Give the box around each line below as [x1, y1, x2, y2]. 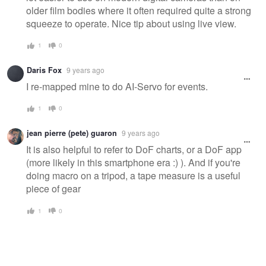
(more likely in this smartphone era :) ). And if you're [26, 156, 240, 170]
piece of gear [26, 182, 81, 196]
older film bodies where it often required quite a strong [26, 4, 251, 18]
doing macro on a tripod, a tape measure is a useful [26, 169, 240, 183]
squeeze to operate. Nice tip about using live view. [26, 17, 236, 31]
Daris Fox [27, 64, 62, 75]
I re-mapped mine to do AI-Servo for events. [26, 80, 208, 94]
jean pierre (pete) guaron [27, 127, 117, 138]
